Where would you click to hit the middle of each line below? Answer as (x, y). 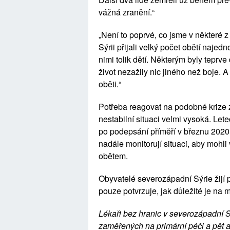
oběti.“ (113, 84)
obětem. (117, 156)
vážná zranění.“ (131, 12)
